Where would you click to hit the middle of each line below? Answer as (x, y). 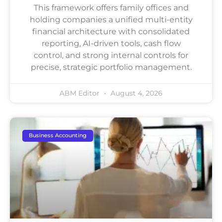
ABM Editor (81, 93)
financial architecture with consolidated (111, 31)
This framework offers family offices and (111, 7)
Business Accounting (58, 136)
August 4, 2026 (136, 93)
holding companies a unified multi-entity (111, 19)
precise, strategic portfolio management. (111, 67)
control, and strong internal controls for (111, 55)
